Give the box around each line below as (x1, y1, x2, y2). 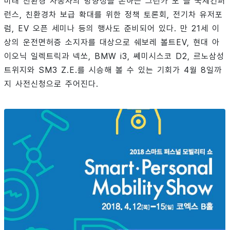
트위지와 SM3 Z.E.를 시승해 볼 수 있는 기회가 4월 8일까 (4, 65, 222, 75)
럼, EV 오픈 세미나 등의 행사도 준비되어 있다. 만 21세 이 (4, 23, 220, 33)
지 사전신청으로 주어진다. (4, 79, 99, 89)
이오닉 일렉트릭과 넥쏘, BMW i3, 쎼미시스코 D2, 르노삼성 (4, 51, 224, 61)
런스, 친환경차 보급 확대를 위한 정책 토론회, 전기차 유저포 (4, 9, 223, 20)
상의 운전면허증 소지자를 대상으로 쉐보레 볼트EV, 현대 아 (4, 37, 220, 47)
